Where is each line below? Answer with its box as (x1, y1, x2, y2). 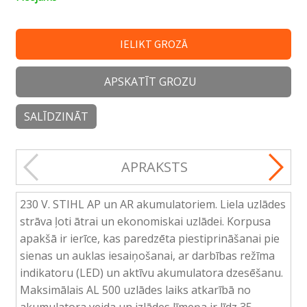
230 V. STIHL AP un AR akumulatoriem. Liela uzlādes (19, 196, 286, 212)
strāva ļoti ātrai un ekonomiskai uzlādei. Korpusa (19, 213, 271, 229)
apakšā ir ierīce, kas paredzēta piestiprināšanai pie (19, 230, 280, 246)
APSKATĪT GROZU (104, 73, 197, 89)
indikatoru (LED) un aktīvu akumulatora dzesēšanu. (19, 265, 283, 280)
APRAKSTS (121, 157, 188, 176)
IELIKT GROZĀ (119, 36, 188, 51)
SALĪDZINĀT (23, 108, 88, 124)
